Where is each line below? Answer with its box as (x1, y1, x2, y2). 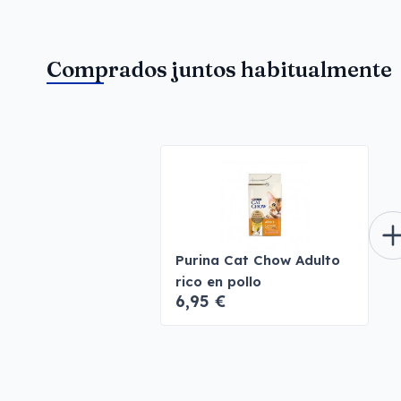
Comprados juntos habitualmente (47, 56, 392, 82)
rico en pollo (175, 273, 261, 290)
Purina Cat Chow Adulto (175, 252, 340, 269)
